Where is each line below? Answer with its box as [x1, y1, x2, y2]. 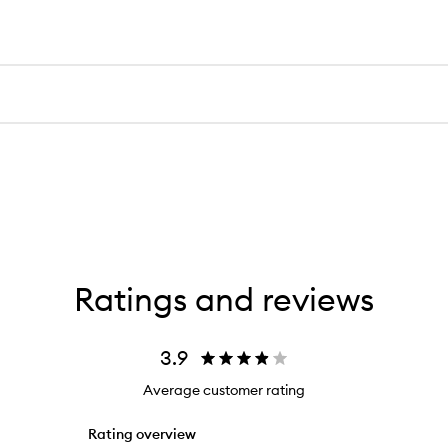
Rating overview [88, 425, 196, 443]
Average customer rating [143, 381, 305, 399]
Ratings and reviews [74, 279, 374, 320]
